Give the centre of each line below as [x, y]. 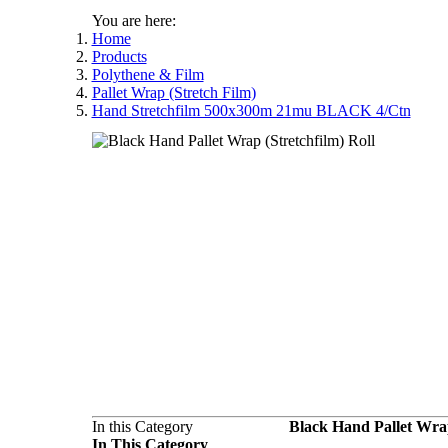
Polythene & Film [147, 74]
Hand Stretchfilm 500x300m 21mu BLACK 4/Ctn [251, 110]
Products [119, 56]
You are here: [133, 20]
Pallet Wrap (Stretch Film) [173, 92]
